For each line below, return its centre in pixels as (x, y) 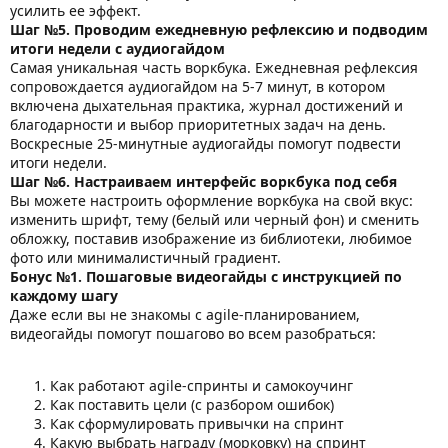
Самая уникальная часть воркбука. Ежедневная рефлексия (214, 68)
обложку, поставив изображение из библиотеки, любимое (211, 239)
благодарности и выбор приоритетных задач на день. (198, 125)
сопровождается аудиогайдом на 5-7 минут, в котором (197, 87)
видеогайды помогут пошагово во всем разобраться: (193, 334)
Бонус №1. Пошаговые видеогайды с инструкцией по (206, 277)
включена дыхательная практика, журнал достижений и (206, 106)
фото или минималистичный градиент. (145, 258)
